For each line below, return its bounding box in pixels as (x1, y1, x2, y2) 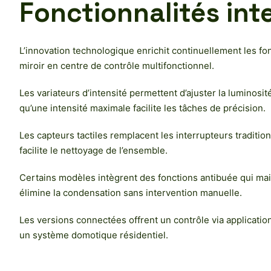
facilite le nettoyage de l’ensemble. (19, 145, 168, 157)
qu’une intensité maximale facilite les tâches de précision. (19, 102, 266, 114)
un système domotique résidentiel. (19, 229, 168, 241)
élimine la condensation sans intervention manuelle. (19, 187, 242, 199)
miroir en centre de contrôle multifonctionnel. (19, 60, 214, 72)
